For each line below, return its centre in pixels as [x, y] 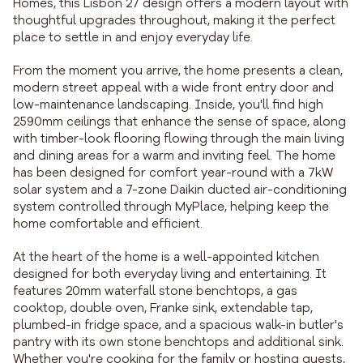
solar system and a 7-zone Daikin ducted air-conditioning [180, 190]
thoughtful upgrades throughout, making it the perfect [174, 21]
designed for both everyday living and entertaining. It [170, 274]
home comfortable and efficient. [108, 224]
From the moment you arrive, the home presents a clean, [178, 71]
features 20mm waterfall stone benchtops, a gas [155, 291]
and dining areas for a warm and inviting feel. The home [174, 156]
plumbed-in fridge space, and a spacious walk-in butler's [178, 325]
